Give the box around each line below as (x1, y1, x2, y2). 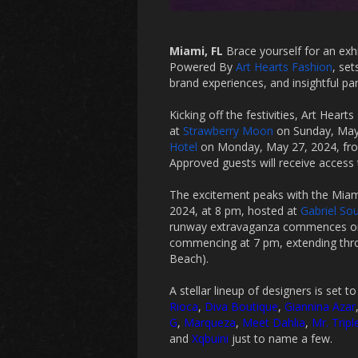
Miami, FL (169, 43, 223, 58)
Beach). (169, 251, 209, 266)
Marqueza (184, 315, 236, 330)
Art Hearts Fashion (236, 59, 332, 74)
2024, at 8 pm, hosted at (169, 203, 300, 218)
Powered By (169, 59, 236, 74)
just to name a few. (229, 331, 336, 346)
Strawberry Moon (183, 123, 273, 138)
